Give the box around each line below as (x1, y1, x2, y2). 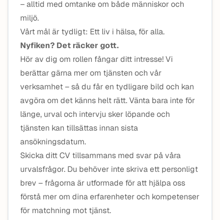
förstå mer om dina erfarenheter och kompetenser (20, 192, 199, 202)
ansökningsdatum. (20, 137, 86, 147)
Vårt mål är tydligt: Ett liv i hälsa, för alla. (20, 27, 165, 37)
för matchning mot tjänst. (20, 205, 111, 216)
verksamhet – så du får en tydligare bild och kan (20, 82, 194, 92)
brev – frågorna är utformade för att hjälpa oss (20, 178, 185, 188)
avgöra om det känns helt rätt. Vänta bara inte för (20, 95, 195, 106)
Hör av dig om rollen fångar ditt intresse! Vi (20, 54, 173, 64)
